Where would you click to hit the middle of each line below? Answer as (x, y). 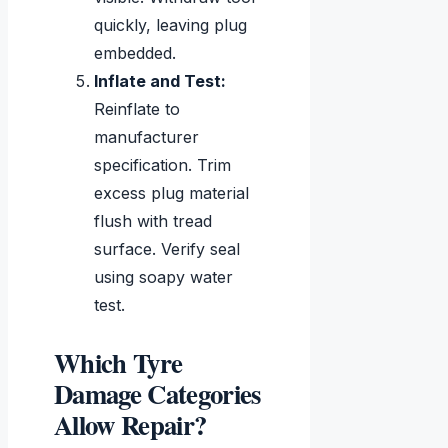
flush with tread (153, 221)
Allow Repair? (130, 425)
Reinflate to (137, 109)
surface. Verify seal (167, 249)
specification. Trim (162, 165)
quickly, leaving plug (170, 25)
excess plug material (171, 193)
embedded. (135, 53)
